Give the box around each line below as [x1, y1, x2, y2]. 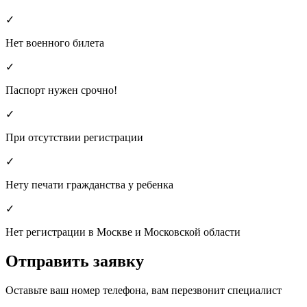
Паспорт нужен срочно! [5, 84, 117, 97]
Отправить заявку [5, 251, 144, 270]
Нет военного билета [5, 37, 104, 49]
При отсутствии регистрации [5, 132, 143, 144]
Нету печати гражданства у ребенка [5, 179, 173, 191]
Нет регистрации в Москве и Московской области [5, 226, 241, 238]
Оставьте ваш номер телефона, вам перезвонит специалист [5, 284, 282, 296]
